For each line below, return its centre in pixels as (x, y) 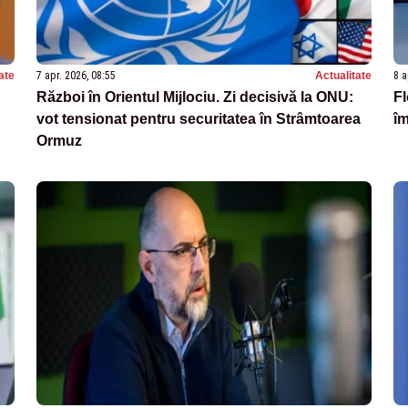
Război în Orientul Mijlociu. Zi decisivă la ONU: (195, 97)
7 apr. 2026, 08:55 (76, 76)
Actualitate (343, 76)
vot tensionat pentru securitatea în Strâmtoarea (199, 119)
